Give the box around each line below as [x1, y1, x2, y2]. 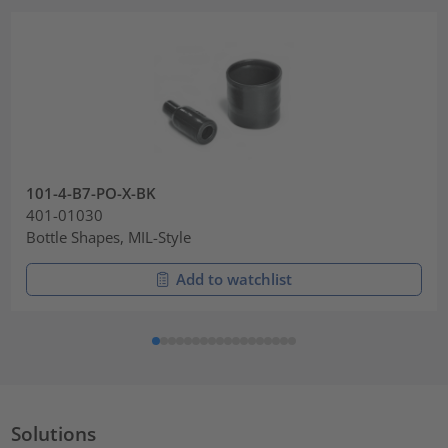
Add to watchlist [176, 269, 292, 290]
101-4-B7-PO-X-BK [26, 183, 157, 204]
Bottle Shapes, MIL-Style [26, 227, 192, 248]
